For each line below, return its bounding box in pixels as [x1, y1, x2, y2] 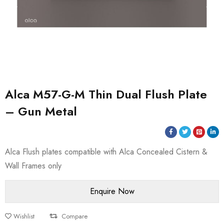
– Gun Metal [5, 102, 77, 120]
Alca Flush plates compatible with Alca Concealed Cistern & [5, 146, 207, 157]
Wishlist [13, 211, 34, 221]
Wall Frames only [5, 160, 61, 171]
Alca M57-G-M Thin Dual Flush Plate [5, 85, 207, 103]
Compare [61, 211, 87, 221]
